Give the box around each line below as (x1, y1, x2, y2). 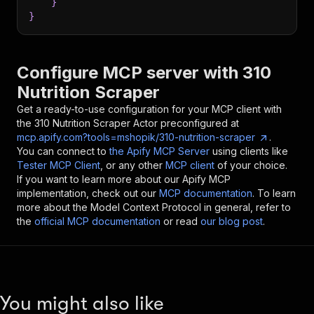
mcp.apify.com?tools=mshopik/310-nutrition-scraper (17, 131, 255, 143)
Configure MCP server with (17, 62, 243, 83)
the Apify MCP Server (109, 145, 210, 157)
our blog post (200, 215, 263, 227)
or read (163, 215, 198, 227)
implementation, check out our (17, 187, 156, 199)
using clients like (212, 145, 288, 157)
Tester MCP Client (17, 159, 100, 171)
